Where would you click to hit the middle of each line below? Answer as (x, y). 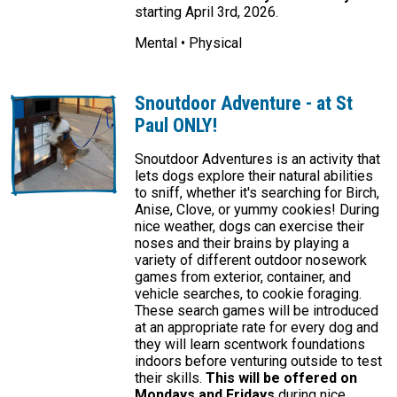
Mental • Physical (188, 43)
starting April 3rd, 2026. (206, 12)
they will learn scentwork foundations (250, 345)
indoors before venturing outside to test (258, 362)
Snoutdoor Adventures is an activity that (257, 160)
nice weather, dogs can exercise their (249, 227)
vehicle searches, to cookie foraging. (248, 294)
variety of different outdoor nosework (251, 261)
